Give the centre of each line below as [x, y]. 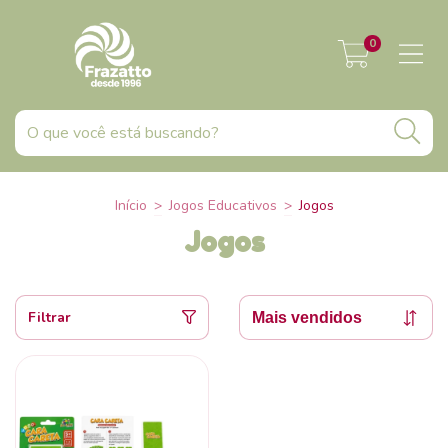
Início [130, 205]
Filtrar [49, 317]
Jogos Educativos [222, 205]
